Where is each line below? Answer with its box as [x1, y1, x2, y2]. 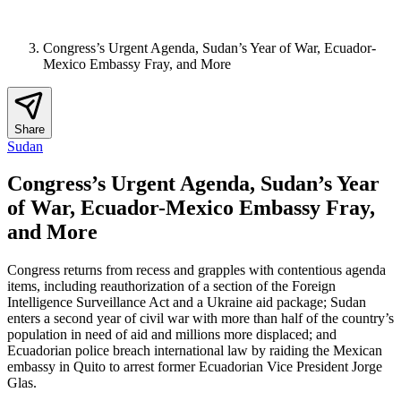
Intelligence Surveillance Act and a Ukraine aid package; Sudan [7, 294, 366, 311]
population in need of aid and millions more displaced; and [7, 327, 337, 343]
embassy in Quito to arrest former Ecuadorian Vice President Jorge [7, 359, 382, 375]
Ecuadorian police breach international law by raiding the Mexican [7, 343, 382, 359]
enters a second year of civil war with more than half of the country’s [7, 311, 394, 327]
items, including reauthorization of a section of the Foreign [7, 278, 336, 294]
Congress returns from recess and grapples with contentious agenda [7, 262, 386, 278]
